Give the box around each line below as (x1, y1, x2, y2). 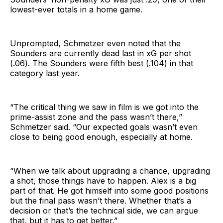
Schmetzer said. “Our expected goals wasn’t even (10, 121, 198, 132)
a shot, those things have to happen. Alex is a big (10, 175, 196, 186)
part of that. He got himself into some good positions (10, 185, 209, 196)
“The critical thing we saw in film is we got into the (10, 102, 199, 112)
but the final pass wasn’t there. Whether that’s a (10, 195, 191, 206)
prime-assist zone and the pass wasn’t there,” (10, 111, 182, 122)
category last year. (10, 68, 80, 78)
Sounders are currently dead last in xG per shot (10, 48, 191, 58)
